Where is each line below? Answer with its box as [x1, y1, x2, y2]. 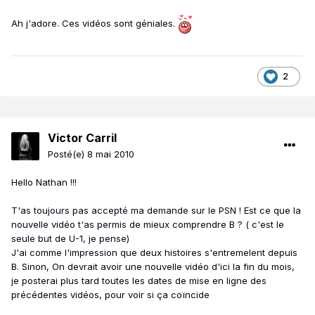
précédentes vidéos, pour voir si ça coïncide [11, 289, 210, 301]
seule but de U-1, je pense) [11, 233, 129, 245]
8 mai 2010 [87, 148, 134, 160]
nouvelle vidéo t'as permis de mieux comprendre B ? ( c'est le [11, 219, 284, 231]
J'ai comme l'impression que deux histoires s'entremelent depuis [11, 247, 297, 259]
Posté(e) [48, 148, 87, 160]
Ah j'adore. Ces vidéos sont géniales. [11, 18, 178, 30]
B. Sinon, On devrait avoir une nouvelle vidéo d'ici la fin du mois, [11, 261, 295, 273]
